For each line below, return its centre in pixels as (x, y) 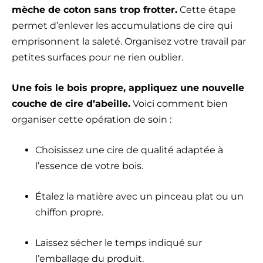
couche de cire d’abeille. (71, 103)
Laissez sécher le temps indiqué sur (119, 242)
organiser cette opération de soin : (92, 119)
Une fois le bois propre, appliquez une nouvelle (128, 87)
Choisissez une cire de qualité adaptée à (129, 150)
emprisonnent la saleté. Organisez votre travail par (129, 41)
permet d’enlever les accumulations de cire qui (122, 25)
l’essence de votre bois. (89, 166)
